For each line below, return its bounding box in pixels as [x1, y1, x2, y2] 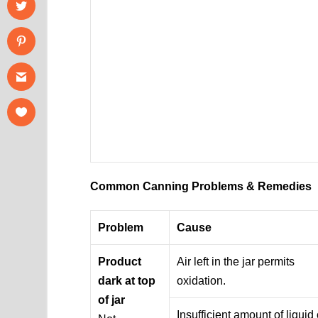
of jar [98, 293, 126, 306]
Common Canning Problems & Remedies [90, 180, 312, 192]
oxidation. [177, 274, 226, 287]
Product [98, 255, 142, 268]
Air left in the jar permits [177, 255, 295, 268]
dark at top [98, 274, 156, 287]
